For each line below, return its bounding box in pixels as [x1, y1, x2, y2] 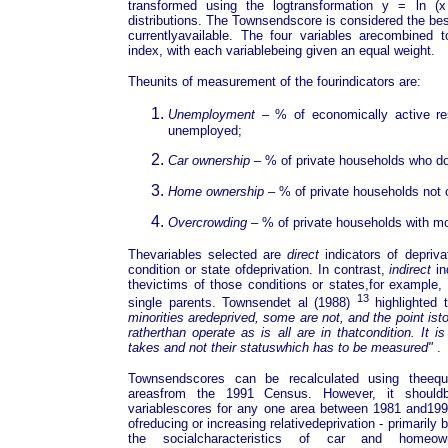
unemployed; [168, 122, 242, 138]
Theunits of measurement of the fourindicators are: [128, 73, 421, 89]
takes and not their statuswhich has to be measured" [128, 339, 433, 355]
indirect [389, 261, 432, 277]
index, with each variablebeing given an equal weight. [128, 42, 435, 58]
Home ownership [168, 183, 264, 199]
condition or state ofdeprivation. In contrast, [128, 261, 390, 277]
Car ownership [168, 152, 250, 168]
